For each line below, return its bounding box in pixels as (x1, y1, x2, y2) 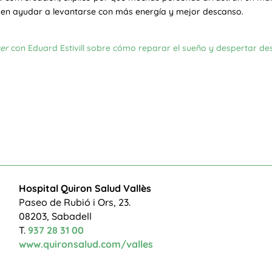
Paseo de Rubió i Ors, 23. (18, 196, 131, 209)
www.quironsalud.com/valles (18, 238, 153, 251)
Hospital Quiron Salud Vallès (18, 182, 151, 195)
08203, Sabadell (18, 210, 92, 223)
